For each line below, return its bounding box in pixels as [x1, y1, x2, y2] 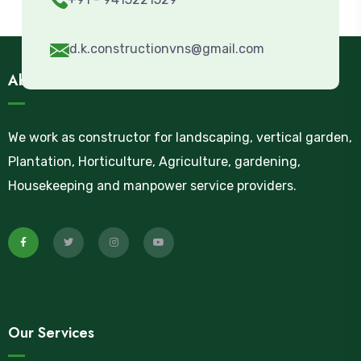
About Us [8, 70, 69, 91]
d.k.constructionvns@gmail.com [69, 41, 265, 56]
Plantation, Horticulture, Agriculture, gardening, [8, 154, 301, 169]
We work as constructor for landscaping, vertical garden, [8, 130, 352, 145]
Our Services [8, 322, 94, 343]
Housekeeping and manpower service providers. [8, 178, 297, 193]
